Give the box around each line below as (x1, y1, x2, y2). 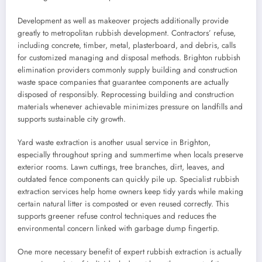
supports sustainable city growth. (18, 113, 126, 125)
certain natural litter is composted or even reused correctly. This (18, 198, 229, 209)
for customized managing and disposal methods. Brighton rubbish (18, 51, 240, 63)
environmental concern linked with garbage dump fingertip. (18, 222, 219, 234)
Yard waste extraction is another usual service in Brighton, (18, 136, 211, 148)
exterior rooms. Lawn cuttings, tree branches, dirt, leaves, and (18, 161, 225, 173)
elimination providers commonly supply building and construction (18, 64, 237, 75)
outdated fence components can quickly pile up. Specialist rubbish (18, 173, 239, 185)
